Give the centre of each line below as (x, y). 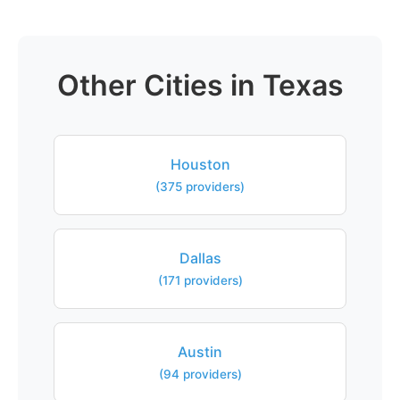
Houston (200, 164)
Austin (200, 352)
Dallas (200, 258)
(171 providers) (200, 280)
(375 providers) (200, 187)
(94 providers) (200, 374)
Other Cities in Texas (200, 85)
